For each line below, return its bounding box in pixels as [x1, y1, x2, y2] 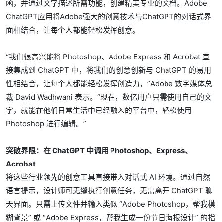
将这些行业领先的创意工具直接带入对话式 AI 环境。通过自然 [6, 172, 210, 182]
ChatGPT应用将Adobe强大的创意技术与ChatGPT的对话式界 [6, 12, 211, 21]
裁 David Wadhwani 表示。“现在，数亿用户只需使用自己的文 [6, 92, 212, 102]
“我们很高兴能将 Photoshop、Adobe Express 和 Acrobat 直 [6, 52, 210, 61]
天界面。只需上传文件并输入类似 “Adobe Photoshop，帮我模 [6, 199, 215, 209]
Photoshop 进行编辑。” [6, 119, 86, 128]
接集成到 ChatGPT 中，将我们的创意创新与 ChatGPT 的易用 [6, 65, 211, 75]
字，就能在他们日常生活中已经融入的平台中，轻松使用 [6, 106, 192, 115]
